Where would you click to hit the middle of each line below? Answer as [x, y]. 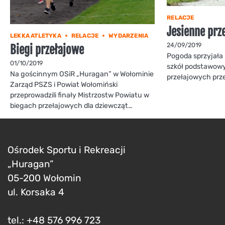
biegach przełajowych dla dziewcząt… [71, 105]
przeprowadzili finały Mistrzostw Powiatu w [80, 95]
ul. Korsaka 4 [36, 192]
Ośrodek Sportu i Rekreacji [67, 150]
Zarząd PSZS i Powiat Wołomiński [64, 84]
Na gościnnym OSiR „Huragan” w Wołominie [82, 74]
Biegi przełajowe [47, 50]
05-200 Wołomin [44, 178]
